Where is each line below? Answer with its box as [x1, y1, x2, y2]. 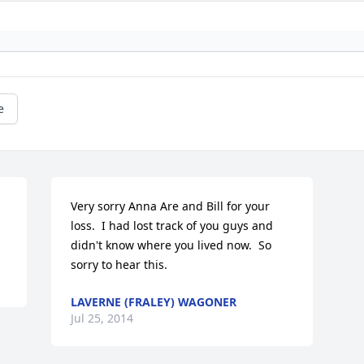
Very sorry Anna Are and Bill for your [71, 198, 271, 214]
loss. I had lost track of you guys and [71, 218, 274, 234]
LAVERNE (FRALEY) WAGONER [71, 294, 237, 310]
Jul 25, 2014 [71, 310, 134, 327]
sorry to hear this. [71, 257, 168, 273]
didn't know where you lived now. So [71, 237, 272, 253]
